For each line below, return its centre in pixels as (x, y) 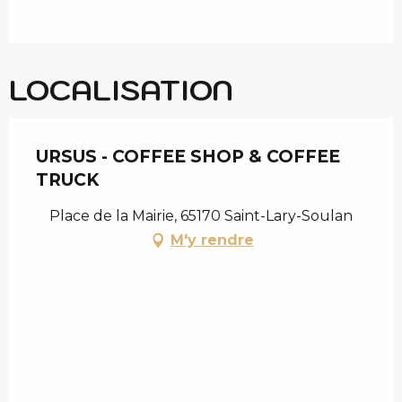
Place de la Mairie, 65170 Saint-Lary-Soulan (201, 216)
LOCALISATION (121, 90)
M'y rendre (212, 240)
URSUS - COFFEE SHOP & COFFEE (188, 157)
